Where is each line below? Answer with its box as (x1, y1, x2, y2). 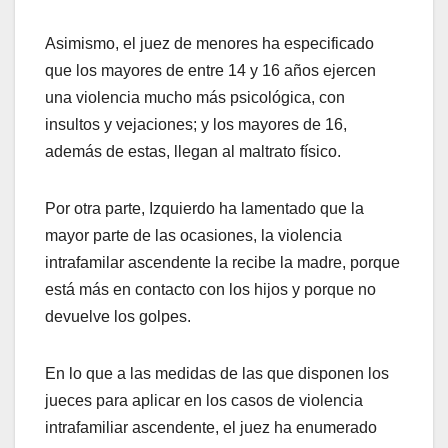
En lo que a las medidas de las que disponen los (45, 365, 389, 383)
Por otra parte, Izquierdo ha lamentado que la (45, 200, 364, 218)
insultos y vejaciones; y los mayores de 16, (45, 116, 347, 134)
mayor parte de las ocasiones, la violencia (45, 227, 342, 245)
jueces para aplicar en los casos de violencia (45, 392, 363, 410)
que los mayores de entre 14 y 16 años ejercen (45, 62, 376, 80)
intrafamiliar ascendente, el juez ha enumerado (45, 419, 377, 437)
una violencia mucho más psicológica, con (45, 89, 345, 107)
